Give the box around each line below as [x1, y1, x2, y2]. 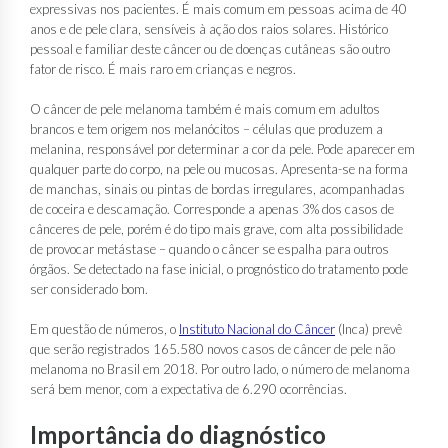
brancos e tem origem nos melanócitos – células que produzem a [30, 120, 383, 137]
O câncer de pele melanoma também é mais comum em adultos [30, 100, 380, 117]
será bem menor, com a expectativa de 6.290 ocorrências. [30, 380, 347, 397]
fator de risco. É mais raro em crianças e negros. [30, 60, 296, 77]
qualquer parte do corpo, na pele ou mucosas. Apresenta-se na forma [30, 160, 408, 177]
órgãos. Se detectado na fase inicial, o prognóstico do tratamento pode [30, 260, 408, 277]
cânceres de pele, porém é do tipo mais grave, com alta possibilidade [30, 220, 403, 237]
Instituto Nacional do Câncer [179, 320, 335, 337]
